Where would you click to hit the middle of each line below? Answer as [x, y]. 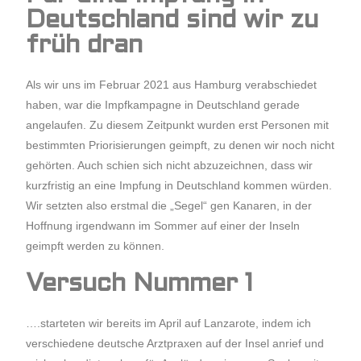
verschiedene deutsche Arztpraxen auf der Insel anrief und [175, 343]
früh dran [85, 46]
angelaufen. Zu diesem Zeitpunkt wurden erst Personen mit [178, 125]
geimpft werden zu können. [95, 246]
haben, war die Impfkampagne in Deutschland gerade [163, 105]
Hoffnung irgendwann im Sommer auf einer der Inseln [163, 226]
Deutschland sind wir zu [172, 21]
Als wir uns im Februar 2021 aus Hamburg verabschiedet [172, 85]
